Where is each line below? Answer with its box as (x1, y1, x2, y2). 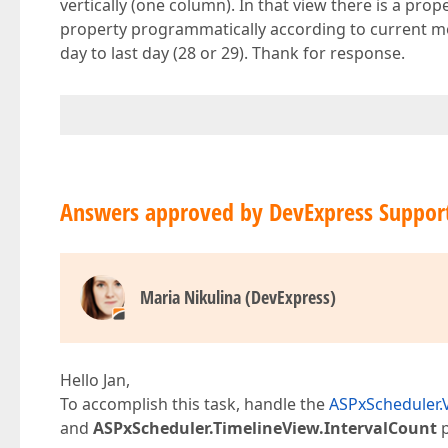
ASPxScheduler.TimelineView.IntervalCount (93, 417, 437, 439)
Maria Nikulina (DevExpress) (140, 285, 336, 309)
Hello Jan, (60, 369, 130, 391)
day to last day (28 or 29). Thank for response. (60, 42, 405, 64)
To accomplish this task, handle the (60, 393, 329, 415)
